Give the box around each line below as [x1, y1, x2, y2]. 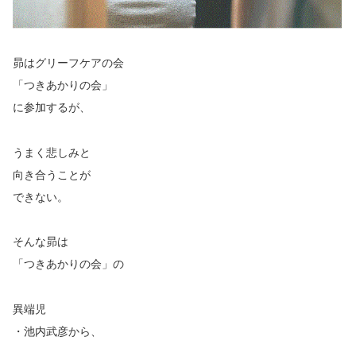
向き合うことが [13, 168, 91, 181]
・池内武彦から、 [13, 325, 102, 339]
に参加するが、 [13, 100, 91, 114]
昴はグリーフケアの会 [13, 56, 124, 69]
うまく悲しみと [13, 145, 91, 159]
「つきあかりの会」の [13, 257, 124, 271]
